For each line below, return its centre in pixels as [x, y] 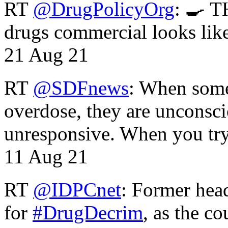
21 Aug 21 [46, 54]
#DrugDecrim [88, 212]
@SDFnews [81, 88]
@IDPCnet [77, 189]
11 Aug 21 [46, 156]
